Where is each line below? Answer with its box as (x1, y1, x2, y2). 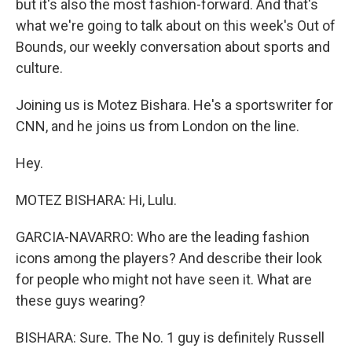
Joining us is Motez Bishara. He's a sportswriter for (16, 96, 333, 113)
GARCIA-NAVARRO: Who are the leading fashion (16, 228, 310, 245)
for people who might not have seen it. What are (16, 270, 312, 288)
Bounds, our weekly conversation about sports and (16, 38, 330, 55)
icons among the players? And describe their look (16, 249, 322, 266)
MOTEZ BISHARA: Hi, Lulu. (16, 191, 177, 208)
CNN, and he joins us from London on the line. (16, 117, 299, 134)
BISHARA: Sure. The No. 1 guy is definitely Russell (16, 328, 324, 346)
